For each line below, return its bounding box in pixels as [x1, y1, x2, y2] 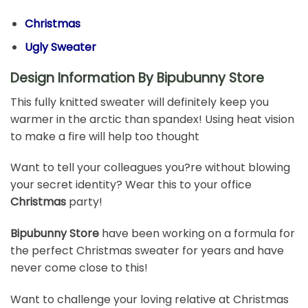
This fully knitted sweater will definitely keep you [10, 93, 269, 110]
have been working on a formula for [102, 225, 295, 242]
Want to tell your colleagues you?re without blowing [10, 159, 290, 176]
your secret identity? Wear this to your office [10, 177, 252, 193]
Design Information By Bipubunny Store [10, 68, 264, 87]
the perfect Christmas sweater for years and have [10, 243, 284, 259]
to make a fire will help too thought [10, 128, 199, 144]
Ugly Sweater [24, 39, 96, 56]
